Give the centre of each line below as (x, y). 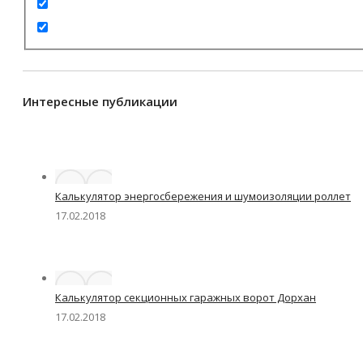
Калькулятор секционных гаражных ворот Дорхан (186, 298)
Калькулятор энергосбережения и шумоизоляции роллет (203, 196)
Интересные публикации (100, 102)
